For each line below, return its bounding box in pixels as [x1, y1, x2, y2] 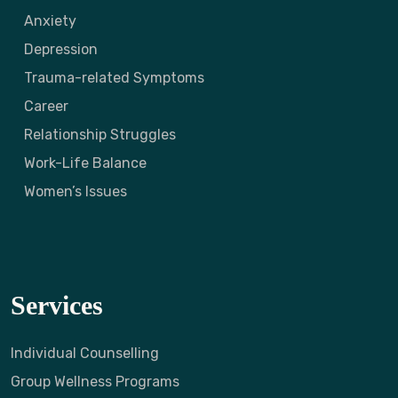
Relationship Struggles [24, 126, 176, 143]
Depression [24, 41, 98, 58]
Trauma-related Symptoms [24, 69, 204, 86]
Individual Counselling [11, 345, 159, 362]
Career [24, 98, 68, 115]
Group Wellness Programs [11, 373, 179, 390]
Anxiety [24, 12, 76, 29]
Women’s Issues [24, 183, 127, 200]
